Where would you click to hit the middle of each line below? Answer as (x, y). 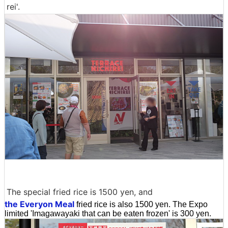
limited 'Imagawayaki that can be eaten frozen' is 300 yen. (108, 214)
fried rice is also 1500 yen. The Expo (141, 205)
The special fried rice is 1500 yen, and (80, 192)
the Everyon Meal (39, 204)
